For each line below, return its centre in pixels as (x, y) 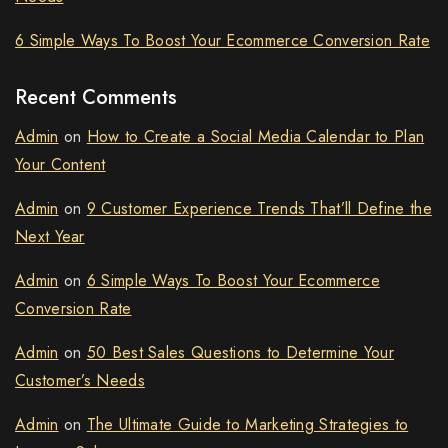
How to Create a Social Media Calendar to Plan (255, 137)
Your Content (60, 165)
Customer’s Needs (80, 381)
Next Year (50, 237)
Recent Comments (96, 98)
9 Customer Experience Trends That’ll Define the (259, 209)
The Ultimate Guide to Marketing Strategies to (247, 425)
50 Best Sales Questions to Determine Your (240, 353)
